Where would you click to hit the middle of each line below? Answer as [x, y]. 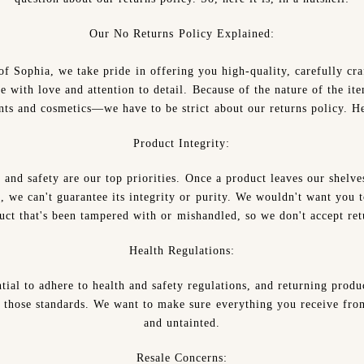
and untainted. [182, 323]
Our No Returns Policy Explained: [182, 34]
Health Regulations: [182, 251]
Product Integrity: [182, 143]
